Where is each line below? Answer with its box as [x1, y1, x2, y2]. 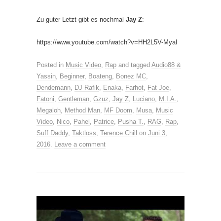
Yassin [37, 72, 56, 80]
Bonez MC [116, 72, 146, 80]
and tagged [116, 61, 151, 69]
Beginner [60, 72, 84, 80]
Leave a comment [54, 140, 106, 148]
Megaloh [37, 106, 61, 114]
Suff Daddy [37, 129, 68, 137]
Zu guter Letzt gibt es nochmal [37, 15, 126, 23]
